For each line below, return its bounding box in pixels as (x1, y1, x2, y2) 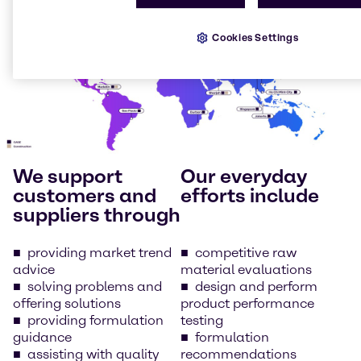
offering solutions (13, 296, 121, 311)
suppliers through (13, 203, 180, 226)
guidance (13, 330, 72, 345)
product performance (180, 296, 314, 311)
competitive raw (195, 245, 297, 260)
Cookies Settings (212, 31, 299, 44)
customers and (13, 184, 156, 207)
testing (180, 313, 223, 328)
